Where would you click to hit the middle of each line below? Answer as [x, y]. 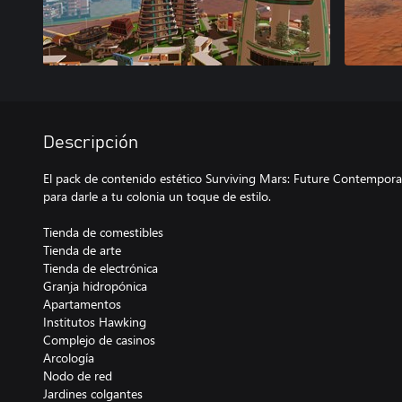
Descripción [91, 143]
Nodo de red [78, 376]
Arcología [69, 358]
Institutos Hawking [95, 322]
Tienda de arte [82, 250]
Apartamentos [82, 304]
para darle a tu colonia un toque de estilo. [157, 196]
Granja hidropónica [95, 286]
